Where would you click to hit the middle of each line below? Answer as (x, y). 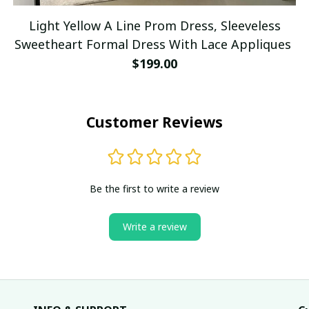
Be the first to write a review (154, 188)
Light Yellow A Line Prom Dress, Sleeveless (154, 25)
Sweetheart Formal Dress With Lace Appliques (153, 44)
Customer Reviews (154, 122)
